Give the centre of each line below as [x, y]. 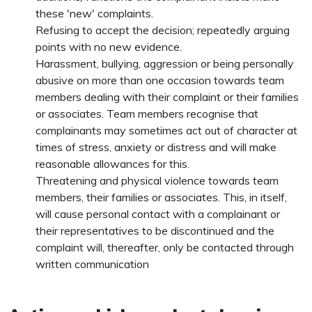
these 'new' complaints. [95, 13]
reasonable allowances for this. [113, 164]
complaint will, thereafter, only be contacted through [165, 247]
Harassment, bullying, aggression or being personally [165, 63]
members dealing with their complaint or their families [167, 97]
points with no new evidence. [109, 47]
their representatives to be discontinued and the [155, 231]
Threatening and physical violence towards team [157, 180]
